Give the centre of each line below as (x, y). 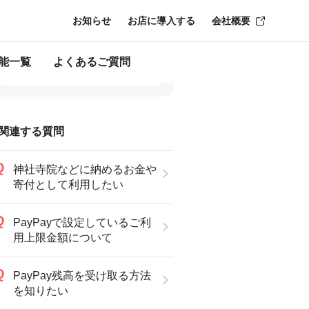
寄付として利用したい (68, 185)
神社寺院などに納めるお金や (85, 169)
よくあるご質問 (92, 62)
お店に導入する (161, 21)
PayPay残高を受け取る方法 (82, 276)
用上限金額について (63, 238)
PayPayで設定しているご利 (82, 222)
